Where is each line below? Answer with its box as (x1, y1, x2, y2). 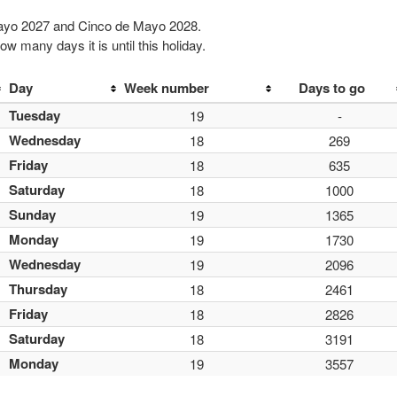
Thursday (9, 279, 67, 299)
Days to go (299, 78, 365, 97)
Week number (124, 78, 209, 97)
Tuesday (9, 105, 60, 125)
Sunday (9, 205, 56, 224)
